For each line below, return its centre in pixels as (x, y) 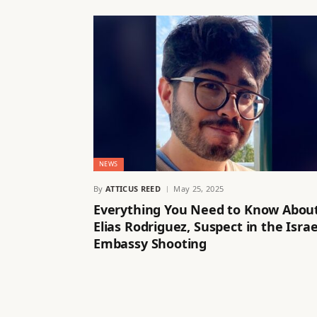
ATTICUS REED (133, 188)
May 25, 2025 (199, 188)
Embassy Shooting (150, 243)
